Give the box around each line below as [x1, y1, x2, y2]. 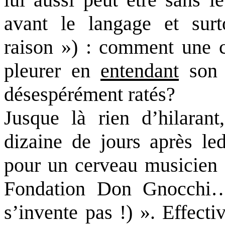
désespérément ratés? [4, 82, 175, 105]
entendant [100, 59, 179, 82]
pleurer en [4, 59, 100, 82]
